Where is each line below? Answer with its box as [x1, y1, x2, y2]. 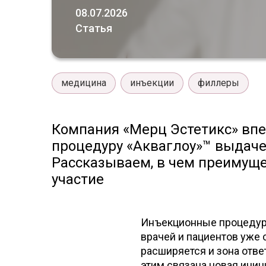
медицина [61, 77, 106, 88]
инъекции [130, 77, 174, 88]
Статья [75, 22, 112, 34]
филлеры [198, 77, 239, 88]
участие [52, 171, 104, 188]
